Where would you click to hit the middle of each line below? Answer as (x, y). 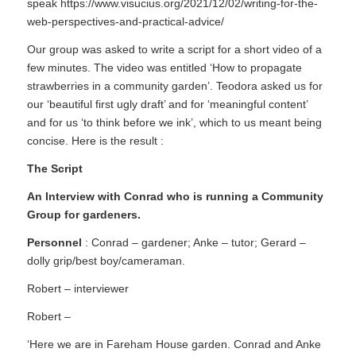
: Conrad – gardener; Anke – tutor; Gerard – (193, 243)
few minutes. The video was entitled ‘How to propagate (164, 68)
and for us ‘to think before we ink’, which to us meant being (174, 123)
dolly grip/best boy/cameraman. (106, 261)
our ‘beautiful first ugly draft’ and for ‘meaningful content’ (167, 104)
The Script (54, 169)
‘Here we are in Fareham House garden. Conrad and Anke (174, 344)
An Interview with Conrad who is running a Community (175, 197)
